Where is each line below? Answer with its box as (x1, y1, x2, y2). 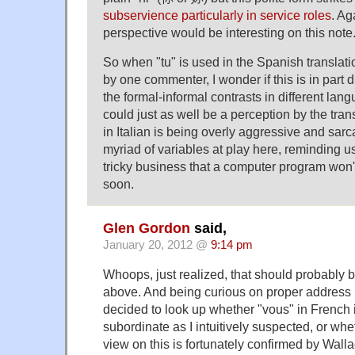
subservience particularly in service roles (103, 7, 331, 22)
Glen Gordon (103, 219, 190, 236)
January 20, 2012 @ (103, 238, 211, 251)
